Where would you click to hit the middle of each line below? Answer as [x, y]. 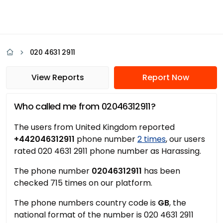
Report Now [166, 77]
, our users [185, 139]
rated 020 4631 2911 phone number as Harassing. [108, 151]
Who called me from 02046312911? [85, 106]
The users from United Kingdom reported [94, 127]
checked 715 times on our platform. [83, 183]
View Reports [57, 77]
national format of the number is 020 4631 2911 [104, 215]
